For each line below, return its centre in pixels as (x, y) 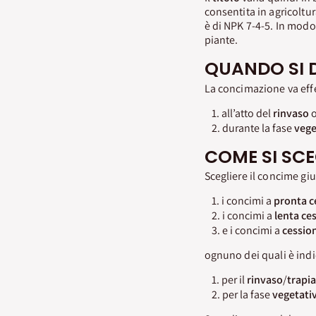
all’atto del (247, 113)
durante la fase (258, 128)
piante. (221, 40)
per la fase (247, 294)
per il (234, 279)
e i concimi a (252, 230)
